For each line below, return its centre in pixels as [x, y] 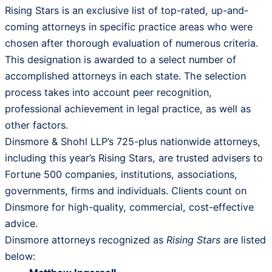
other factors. [38, 125]
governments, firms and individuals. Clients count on [126, 191]
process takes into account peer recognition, [108, 93]
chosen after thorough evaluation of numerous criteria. [131, 43]
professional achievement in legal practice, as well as [128, 109]
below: [20, 257]
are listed [243, 240]
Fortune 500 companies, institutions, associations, [121, 175]
